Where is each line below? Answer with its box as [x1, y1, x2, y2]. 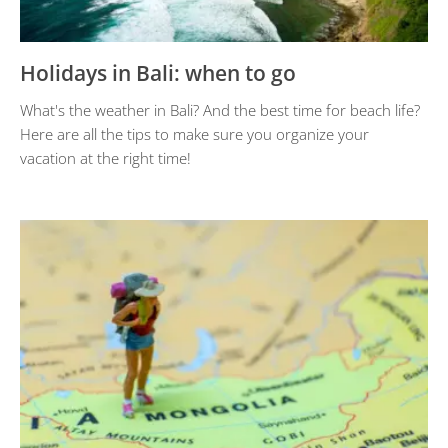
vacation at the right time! [20, 148, 191, 168]
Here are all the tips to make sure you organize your [20, 124, 369, 144]
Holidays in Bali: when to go [20, 59, 296, 87]
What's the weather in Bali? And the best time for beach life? [20, 100, 420, 120]
